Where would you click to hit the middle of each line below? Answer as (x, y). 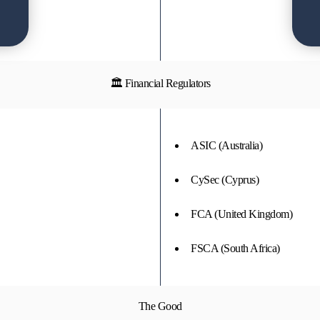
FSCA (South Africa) (235, 248)
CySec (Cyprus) (225, 180)
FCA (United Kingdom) (241, 214)
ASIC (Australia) (226, 145)
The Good (160, 306)
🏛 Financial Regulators (160, 83)
